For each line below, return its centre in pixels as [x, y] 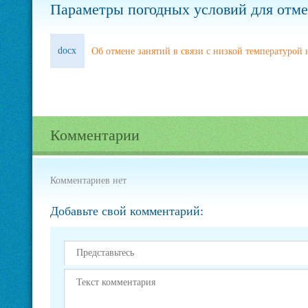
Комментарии [95, 135]
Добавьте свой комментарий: [126, 211]
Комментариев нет [88, 180]
